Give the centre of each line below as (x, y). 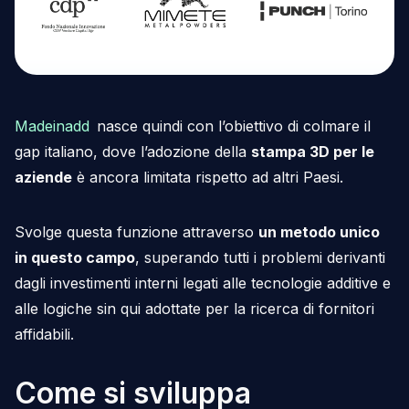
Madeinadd (53, 126)
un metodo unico (319, 231)
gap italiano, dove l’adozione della (133, 151)
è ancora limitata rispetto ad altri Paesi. (212, 177)
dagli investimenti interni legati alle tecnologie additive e (203, 283)
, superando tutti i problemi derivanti (260, 257)
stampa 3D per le (313, 151)
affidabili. (47, 334)
